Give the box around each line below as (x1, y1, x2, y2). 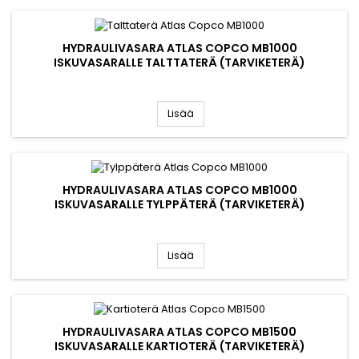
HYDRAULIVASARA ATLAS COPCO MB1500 (63, 324, 296, 341)
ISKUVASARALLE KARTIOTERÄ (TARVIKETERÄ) (54, 338, 305, 355)
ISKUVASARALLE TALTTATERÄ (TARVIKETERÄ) (54, 54, 305, 71)
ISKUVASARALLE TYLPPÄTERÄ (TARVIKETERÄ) (54, 196, 305, 212)
